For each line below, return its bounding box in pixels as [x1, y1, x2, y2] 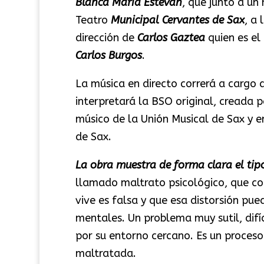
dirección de [75, 31, 137, 44]
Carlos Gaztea [137, 31, 208, 44]
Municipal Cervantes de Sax [110, 13, 245, 27]
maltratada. [75, 246, 136, 260]
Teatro [75, 13, 111, 27]
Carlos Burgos [75, 48, 142, 62]
